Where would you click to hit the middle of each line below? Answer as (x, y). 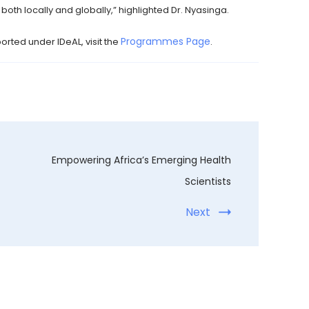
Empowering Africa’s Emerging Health (141, 160)
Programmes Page (166, 42)
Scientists (208, 182)
